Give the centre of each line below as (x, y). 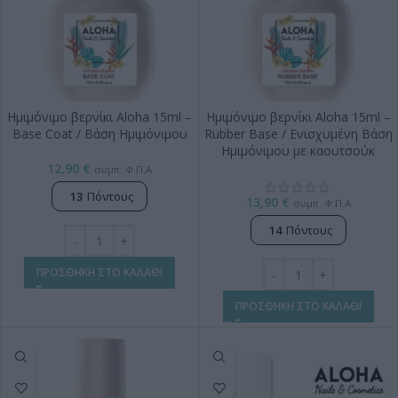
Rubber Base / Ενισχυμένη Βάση (298, 134)
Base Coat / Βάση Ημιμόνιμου (99, 134)
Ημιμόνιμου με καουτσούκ (298, 151)
